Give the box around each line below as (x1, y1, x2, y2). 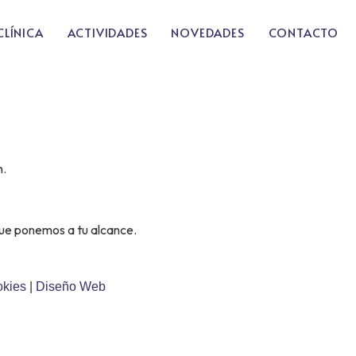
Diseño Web (36, 279, 106, 293)
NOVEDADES (171, 23, 245, 41)
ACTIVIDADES (67, 23, 148, 41)
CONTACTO (268, 23, 339, 41)
